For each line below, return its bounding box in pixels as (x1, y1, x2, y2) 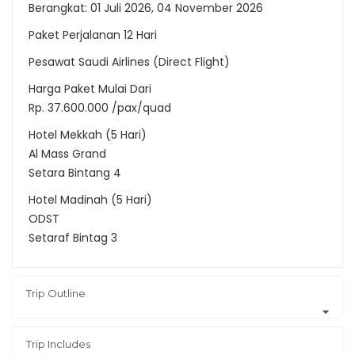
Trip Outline (26, 287, 86, 300)
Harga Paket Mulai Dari (29, 81, 151, 97)
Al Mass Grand (29, 146, 106, 162)
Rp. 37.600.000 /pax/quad (29, 100, 171, 116)
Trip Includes (26, 338, 90, 351)
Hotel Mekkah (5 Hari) (29, 127, 147, 143)
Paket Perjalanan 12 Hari (29, 27, 157, 44)
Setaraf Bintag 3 (29, 230, 117, 246)
